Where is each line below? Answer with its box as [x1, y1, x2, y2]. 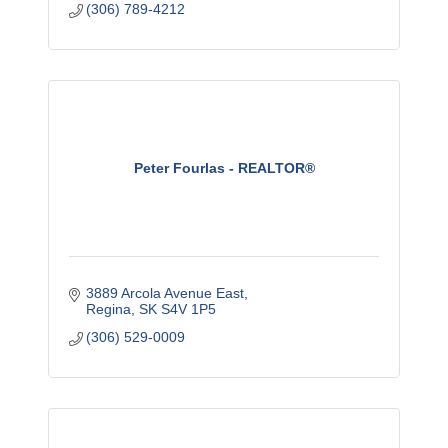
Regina [86, 301, 132, 317]
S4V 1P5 [161, 301, 217, 317]
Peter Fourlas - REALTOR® [133, 160, 315, 176]
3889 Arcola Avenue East [86, 285, 245, 301]
